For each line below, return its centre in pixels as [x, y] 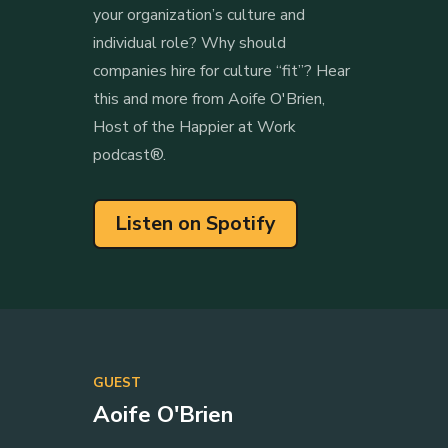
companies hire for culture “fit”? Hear [221, 70]
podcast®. [129, 154]
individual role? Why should [189, 42]
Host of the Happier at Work [194, 126]
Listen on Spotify [195, 223]
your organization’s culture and [198, 14]
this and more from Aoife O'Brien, [208, 98]
